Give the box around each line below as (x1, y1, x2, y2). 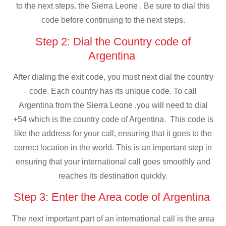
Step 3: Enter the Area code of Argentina (13, 191, 213, 204)
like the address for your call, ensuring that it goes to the (14, 129, 212, 138)
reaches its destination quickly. (59, 171, 167, 180)
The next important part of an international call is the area (12, 214, 214, 223)
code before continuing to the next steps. (41, 16, 185, 25)
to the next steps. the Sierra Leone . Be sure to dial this (16, 2, 210, 11)
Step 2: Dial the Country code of (35, 35, 191, 48)
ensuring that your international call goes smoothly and (16, 157, 210, 166)
